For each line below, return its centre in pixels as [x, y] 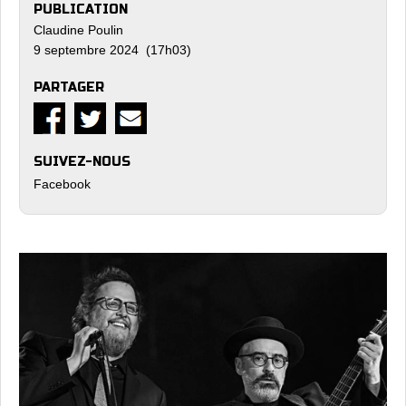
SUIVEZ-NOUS [82, 162]
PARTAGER [69, 87]
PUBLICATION [81, 10]
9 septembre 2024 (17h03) [112, 50]
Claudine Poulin [78, 30]
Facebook [62, 184]
